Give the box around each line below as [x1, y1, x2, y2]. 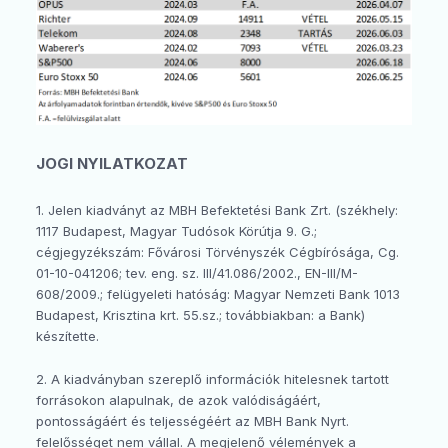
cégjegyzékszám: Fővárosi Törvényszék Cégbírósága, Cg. [36, 244, 399, 261]
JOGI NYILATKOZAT [36, 153, 188, 173]
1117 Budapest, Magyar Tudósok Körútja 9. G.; [36, 223, 317, 240]
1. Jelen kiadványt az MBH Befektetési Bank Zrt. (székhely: [36, 202, 398, 219]
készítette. [36, 328, 99, 345]
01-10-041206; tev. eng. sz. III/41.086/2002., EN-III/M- [36, 265, 358, 282]
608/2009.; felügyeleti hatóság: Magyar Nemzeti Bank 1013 [36, 286, 400, 303]
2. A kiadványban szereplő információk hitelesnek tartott [36, 370, 389, 387]
